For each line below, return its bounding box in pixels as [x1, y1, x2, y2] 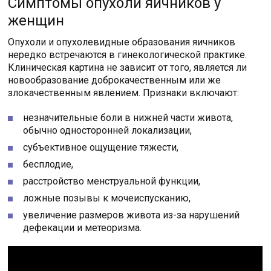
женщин [8, 12, 65, 30]
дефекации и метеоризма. [23, 222, 142, 234]
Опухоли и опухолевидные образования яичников [8, 36, 236, 48]
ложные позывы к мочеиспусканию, [23, 192, 191, 204]
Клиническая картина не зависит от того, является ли [8, 62, 247, 74]
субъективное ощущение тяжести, [23, 142, 179, 154]
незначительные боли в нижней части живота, [23, 112, 233, 124]
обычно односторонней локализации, [23, 125, 192, 137]
